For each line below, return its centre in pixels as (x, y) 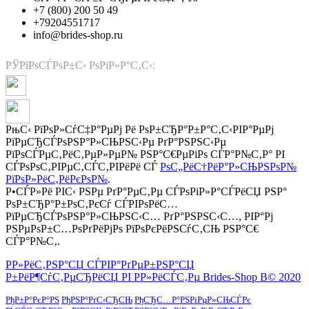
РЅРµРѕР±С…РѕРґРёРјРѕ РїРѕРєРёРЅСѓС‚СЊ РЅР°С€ (132, 229)
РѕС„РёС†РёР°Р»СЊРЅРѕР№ (228, 167)
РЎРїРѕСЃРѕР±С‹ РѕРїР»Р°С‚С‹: (80, 66)
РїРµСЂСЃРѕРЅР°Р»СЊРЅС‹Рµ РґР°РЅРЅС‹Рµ (116, 142)
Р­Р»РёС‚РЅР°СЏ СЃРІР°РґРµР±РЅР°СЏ (100, 265)
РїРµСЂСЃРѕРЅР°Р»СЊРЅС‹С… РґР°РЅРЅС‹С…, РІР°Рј (139, 217)
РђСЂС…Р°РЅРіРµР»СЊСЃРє (193, 300)
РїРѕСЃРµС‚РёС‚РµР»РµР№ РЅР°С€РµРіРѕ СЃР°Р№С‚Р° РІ (145, 154)
